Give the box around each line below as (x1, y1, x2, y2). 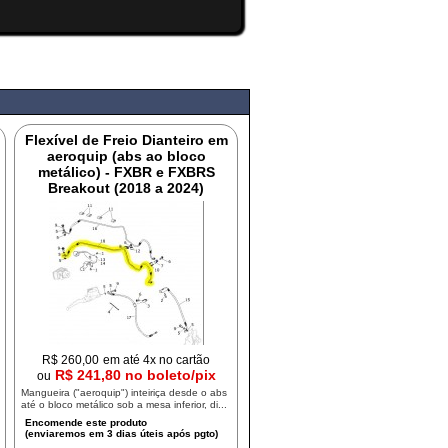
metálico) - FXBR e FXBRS (37, 164, 215, 180)
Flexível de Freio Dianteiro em (24, 132, 228, 148)
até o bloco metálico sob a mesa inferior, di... (21, 399, 228, 410)
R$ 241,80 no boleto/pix (54, 367, 216, 383)
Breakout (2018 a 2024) (48, 180, 205, 196)
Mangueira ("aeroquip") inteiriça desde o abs (21, 387, 228, 398)
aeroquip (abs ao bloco (46, 148, 206, 164)
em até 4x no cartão (103, 353, 211, 366)
